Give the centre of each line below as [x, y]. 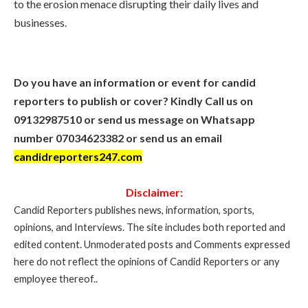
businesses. [40, 23]
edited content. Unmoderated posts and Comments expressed [152, 244]
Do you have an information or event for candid [135, 82]
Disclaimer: [154, 192]
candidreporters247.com [78, 157]
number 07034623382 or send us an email [118, 138]
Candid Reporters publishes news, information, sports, [134, 209]
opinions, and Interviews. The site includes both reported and [150, 227]
